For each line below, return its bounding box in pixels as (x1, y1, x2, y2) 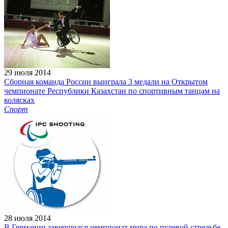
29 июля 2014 (4, 68, 51, 77)
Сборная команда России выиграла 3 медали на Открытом (4, 77, 208, 87)
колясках (4, 96, 35, 105)
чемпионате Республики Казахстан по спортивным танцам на (4, 87, 220, 96)
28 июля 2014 (4, 214, 51, 223)
